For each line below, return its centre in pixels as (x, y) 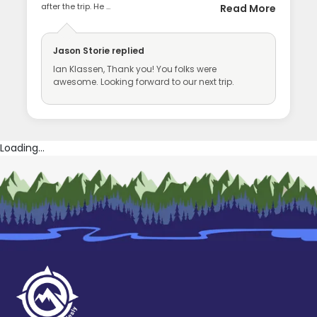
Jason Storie (82, 51)
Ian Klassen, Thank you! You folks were (135, 69)
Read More (248, 9)
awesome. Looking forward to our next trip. (144, 82)
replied (127, 51)
